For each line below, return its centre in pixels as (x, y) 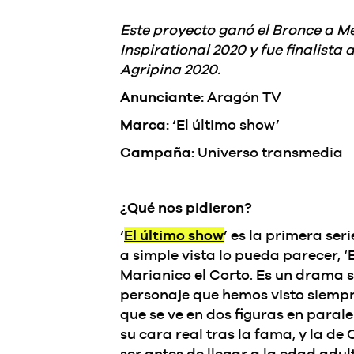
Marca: (145, 124)
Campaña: (157, 152)
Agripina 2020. (170, 69)
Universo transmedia (269, 152)
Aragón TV (243, 97)
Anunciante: (162, 97)
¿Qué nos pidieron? (186, 207)
